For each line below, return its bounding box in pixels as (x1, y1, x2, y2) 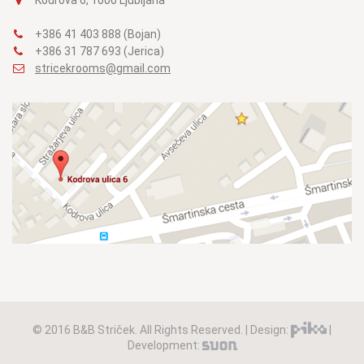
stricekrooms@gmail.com (35, 61, 171, 75)
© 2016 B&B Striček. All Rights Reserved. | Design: (32, 323, 292, 336)
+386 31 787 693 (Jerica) (32, 44, 164, 58)
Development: (127, 339, 202, 353)
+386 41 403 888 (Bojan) (32, 27, 161, 41)
